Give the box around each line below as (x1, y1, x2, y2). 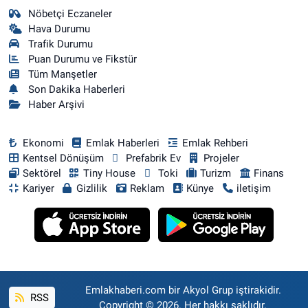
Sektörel (22, 166, 61, 179)
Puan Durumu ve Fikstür (28, 52, 137, 65)
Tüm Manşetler (28, 67, 98, 80)
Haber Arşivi (28, 98, 85, 111)
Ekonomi (22, 136, 64, 149)
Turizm (200, 166, 232, 179)
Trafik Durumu (28, 37, 93, 50)
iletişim (236, 181, 271, 195)
